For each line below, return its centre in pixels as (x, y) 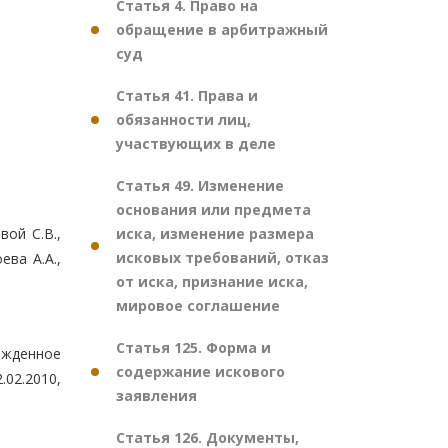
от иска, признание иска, (212, 281)
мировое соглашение (198, 305)
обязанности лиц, (183, 119)
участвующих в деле (196, 143)
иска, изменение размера (215, 233)
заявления (156, 395)
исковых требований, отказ (222, 257)
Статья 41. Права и (187, 95)
